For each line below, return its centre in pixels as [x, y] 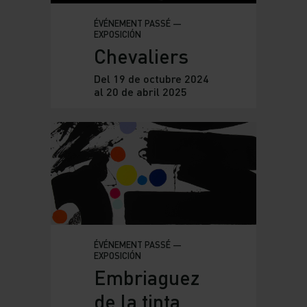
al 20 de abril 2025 [140, 92]
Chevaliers [141, 56]
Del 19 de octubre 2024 [151, 79]
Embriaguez [146, 278]
